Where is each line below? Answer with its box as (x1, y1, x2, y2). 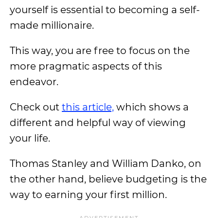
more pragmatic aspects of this (10, 60, 162, 72)
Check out (10, 101, 62, 113)
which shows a (114, 101, 189, 113)
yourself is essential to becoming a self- (10, 4, 200, 16)
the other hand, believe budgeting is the (10, 173, 207, 185)
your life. (10, 132, 50, 144)
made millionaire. (10, 19, 94, 31)
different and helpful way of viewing (10, 117, 186, 128)
